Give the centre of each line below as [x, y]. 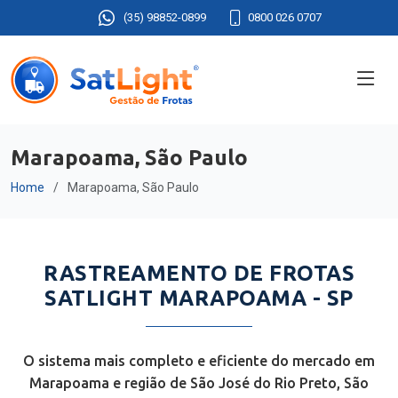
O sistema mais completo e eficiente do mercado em [199, 361]
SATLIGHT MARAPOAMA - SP [199, 298]
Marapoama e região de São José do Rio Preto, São [199, 383]
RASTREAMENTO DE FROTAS [199, 273]
